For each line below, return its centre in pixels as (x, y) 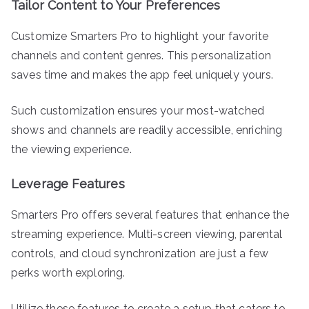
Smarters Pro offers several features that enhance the (150, 215)
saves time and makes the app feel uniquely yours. (142, 74)
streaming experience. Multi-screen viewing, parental (147, 234)
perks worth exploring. (68, 272)
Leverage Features (68, 183)
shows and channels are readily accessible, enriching (147, 130)
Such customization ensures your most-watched (138, 110)
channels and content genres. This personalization (141, 55)
